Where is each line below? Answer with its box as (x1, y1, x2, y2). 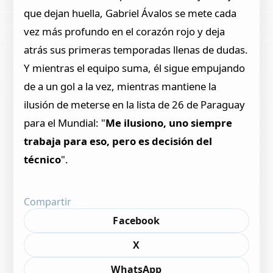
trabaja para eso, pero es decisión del (24, 133, 213, 148)
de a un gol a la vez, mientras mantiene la (24, 79, 217, 93)
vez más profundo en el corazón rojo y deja (24, 24, 225, 38)
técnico (24, 152, 62, 166)
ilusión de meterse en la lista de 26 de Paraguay (24, 97, 246, 112)
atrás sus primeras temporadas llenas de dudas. (24, 42, 249, 57)
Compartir (24, 194, 72, 208)
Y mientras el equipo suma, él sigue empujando (24, 60, 246, 75)
